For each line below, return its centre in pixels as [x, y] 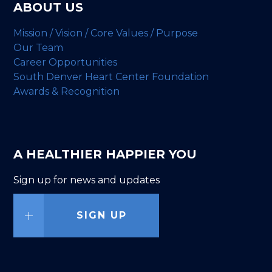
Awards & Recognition [67, 91]
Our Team [39, 47]
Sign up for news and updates [87, 180]
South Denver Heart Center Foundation [111, 76]
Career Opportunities [66, 62]
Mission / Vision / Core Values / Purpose [106, 33]
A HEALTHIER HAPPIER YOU [105, 154]
